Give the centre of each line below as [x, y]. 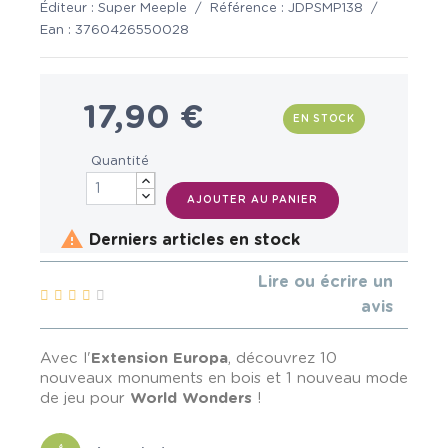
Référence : [249, 8]
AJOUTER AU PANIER [252, 200]
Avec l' [65, 358]
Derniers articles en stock [192, 240]
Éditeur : [69, 8]
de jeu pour [85, 398]
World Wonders [191, 398]
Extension [132, 358]
